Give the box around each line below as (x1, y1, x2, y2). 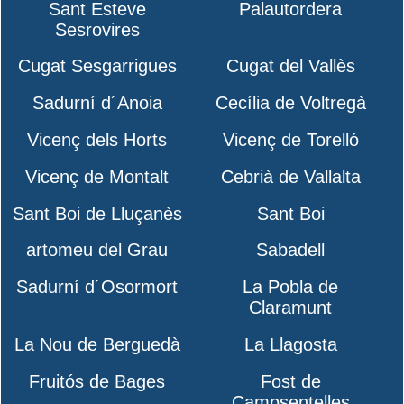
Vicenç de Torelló (222, 129, 359, 150)
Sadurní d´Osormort (16, 277, 179, 298)
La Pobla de (243, 277, 339, 298)
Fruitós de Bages (29, 371, 166, 391)
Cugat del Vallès (225, 56, 355, 77)
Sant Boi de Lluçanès (12, 203, 182, 224)
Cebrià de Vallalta (220, 166, 361, 187)
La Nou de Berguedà (14, 335, 180, 355)
